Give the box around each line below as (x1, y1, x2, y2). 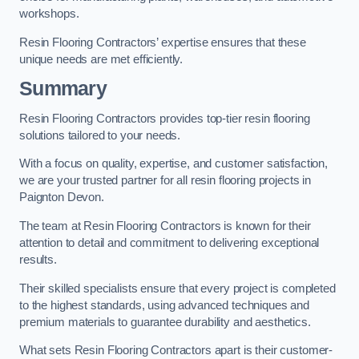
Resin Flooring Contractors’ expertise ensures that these (19, 35, 306, 49)
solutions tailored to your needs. (19, 128, 181, 142)
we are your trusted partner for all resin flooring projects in (19, 174, 311, 188)
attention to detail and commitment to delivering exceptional (19, 236, 320, 250)
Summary (19, 78, 107, 100)
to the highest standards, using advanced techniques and (19, 298, 310, 312)
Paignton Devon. (19, 191, 104, 204)
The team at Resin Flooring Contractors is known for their (19, 220, 311, 233)
